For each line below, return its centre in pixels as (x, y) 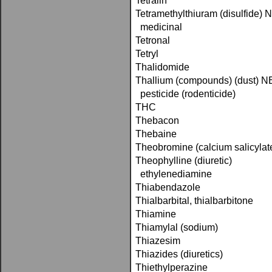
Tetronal (153, 40)
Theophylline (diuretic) (184, 161)
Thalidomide (162, 67)
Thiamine (156, 214)
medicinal (159, 27)
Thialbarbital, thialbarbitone (194, 201)
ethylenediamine (174, 174)
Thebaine (156, 134)
